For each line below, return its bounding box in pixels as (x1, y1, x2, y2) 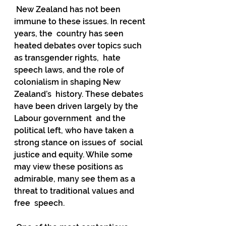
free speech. (14, 198, 65, 208)
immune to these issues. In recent (14, 17, 147, 26)
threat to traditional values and (14, 186, 136, 196)
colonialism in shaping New (14, 77, 123, 87)
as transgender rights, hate (14, 53, 123, 63)
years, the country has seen (14, 29, 126, 38)
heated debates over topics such (14, 41, 144, 50)
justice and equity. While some (14, 150, 135, 159)
